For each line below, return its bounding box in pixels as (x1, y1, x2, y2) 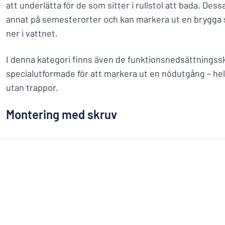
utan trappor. (6, 82, 58, 93)
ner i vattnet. (6, 28, 58, 39)
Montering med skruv (6, 107, 117, 122)
